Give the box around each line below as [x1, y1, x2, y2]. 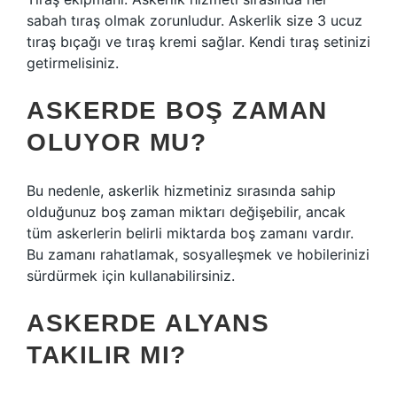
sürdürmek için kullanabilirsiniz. [27, 267, 235, 284]
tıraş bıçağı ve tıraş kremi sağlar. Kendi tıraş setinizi [27, 33, 370, 51]
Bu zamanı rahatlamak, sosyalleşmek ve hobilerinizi [27, 245, 370, 263]
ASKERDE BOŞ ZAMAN [27, 97, 328, 124]
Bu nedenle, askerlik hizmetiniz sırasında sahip [27, 182, 336, 199]
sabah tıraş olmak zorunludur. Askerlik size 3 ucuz [27, 12, 362, 29]
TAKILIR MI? [27, 341, 187, 369]
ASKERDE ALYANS [27, 309, 269, 337]
